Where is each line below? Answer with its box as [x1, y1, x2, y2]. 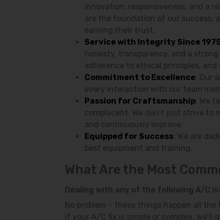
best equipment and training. [84, 143, 192, 153]
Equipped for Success [84, 132, 173, 141]
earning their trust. [84, 26, 157, 35]
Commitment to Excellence [84, 73, 195, 82]
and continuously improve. [84, 120, 185, 129]
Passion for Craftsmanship [84, 96, 195, 106]
